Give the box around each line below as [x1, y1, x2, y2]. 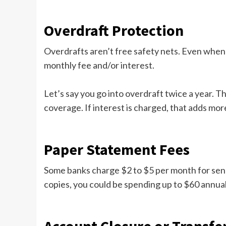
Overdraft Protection [44, 21, 184, 40]
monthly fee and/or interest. [44, 60, 154, 71]
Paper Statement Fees [44, 140, 190, 159]
